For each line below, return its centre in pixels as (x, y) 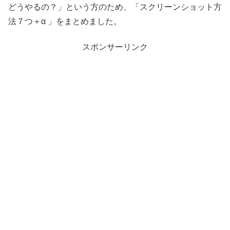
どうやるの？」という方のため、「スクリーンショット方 (115, 7)
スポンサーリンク (115, 47)
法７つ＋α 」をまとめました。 (65, 21)
